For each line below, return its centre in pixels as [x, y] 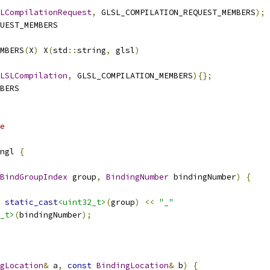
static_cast [31, 202]
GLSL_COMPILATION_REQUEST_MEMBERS [176, 12]
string [92, 50]
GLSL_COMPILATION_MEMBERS [133, 76]
